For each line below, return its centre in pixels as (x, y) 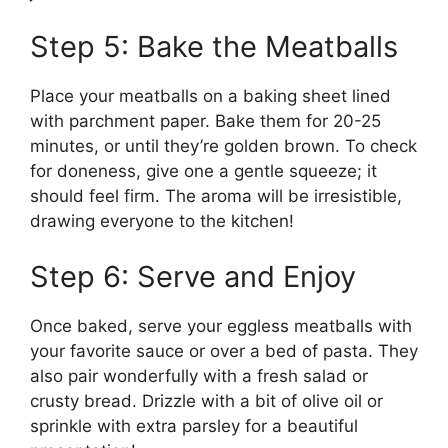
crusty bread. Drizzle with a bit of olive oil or (206, 400)
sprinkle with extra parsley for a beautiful (194, 425)
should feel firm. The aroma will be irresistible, (216, 196)
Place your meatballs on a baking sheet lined (210, 96)
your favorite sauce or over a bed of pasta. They (224, 350)
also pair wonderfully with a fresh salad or (199, 375)
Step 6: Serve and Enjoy (193, 276)
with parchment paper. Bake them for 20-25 (205, 121)
